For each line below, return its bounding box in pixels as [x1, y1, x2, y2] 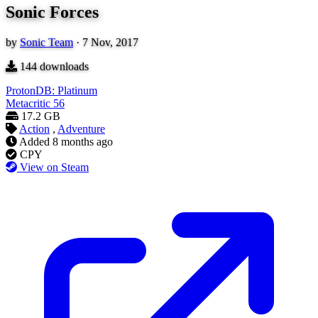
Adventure [57, 123, 105, 136]
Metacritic [6, 97, 50, 110]
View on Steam [20, 161, 89, 174]
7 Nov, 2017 [82, 36, 138, 49]
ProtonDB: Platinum [6, 84, 97, 97]
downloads [37, 60, 89, 73]
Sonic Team [20, 36, 73, 49]
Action [19, 123, 50, 136]
